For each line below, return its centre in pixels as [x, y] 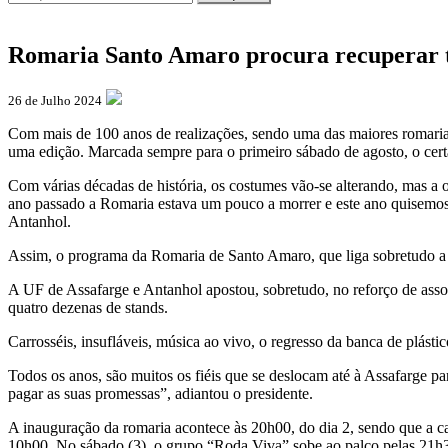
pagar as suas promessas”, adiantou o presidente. [160, 393]
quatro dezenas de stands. [88, 307]
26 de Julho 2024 [55, 100]
